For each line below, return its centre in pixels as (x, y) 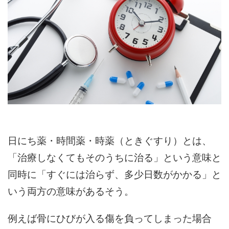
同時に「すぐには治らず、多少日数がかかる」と (114, 174)
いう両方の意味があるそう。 (71, 191)
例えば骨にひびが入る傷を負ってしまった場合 (110, 218)
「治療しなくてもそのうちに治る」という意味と (114, 157)
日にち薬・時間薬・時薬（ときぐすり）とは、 (110, 140)
